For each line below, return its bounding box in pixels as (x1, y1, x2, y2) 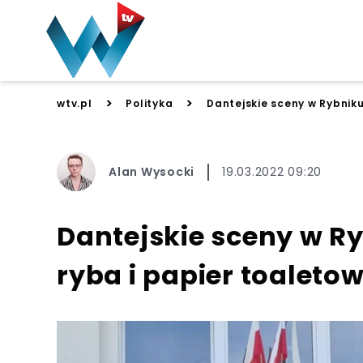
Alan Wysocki (109, 163, 194, 180)
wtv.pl (57, 96, 92, 110)
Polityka (126, 96, 173, 110)
